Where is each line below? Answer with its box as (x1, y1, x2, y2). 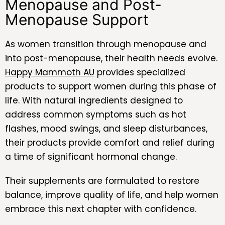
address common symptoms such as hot (5, 108, 186, 121)
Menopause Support (5, 10, 149, 29)
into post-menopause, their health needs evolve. (5, 52, 217, 64)
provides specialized (94, 66, 185, 78)
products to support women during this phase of (5, 80, 216, 92)
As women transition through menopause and (5, 38, 206, 50)
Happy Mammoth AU (5, 66, 94, 78)
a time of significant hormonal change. (5, 150, 177, 163)
